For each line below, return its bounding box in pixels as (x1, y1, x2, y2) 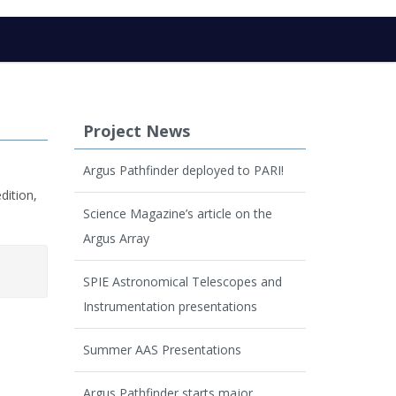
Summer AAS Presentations (82, 340, 241, 358)
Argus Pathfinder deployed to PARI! (82, 161, 284, 179)
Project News (82, 119, 190, 141)
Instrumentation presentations (82, 297, 257, 315)
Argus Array (82, 229, 149, 247)
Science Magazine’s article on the (82, 204, 272, 222)
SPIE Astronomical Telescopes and (82, 272, 282, 290)
